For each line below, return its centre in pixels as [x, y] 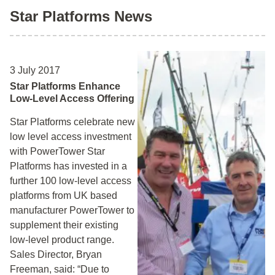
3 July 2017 [35, 70]
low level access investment [71, 137]
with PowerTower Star [57, 151]
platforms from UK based [64, 196]
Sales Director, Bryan [56, 254]
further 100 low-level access [71, 181]
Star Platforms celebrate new [72, 122]
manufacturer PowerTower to [72, 210]
